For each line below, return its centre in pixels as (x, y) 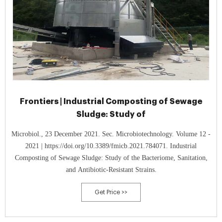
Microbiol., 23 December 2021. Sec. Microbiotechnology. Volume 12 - (111, 134)
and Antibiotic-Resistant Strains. (111, 170)
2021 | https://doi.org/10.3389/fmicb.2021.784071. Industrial (111, 146)
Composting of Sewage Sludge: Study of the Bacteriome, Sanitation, (111, 158)
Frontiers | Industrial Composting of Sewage (111, 101)
